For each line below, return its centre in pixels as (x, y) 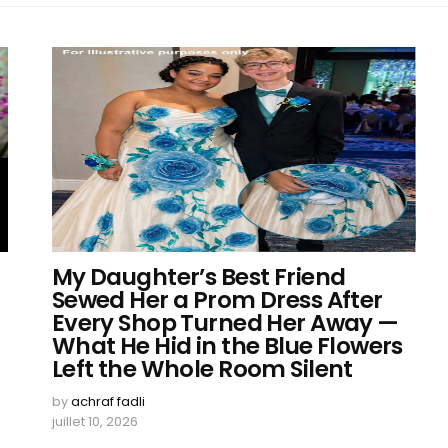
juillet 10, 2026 (94, 421)
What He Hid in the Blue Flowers (227, 346)
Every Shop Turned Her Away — (225, 323)
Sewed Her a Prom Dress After (217, 300)
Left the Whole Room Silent (202, 369)
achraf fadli (107, 401)
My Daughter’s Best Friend (198, 277)
